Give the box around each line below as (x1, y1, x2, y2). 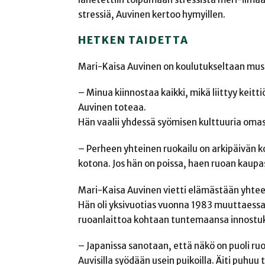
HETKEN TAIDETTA (78, 34, 189, 47)
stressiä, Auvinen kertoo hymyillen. (78, 9, 225, 21)
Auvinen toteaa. (78, 102, 146, 114)
